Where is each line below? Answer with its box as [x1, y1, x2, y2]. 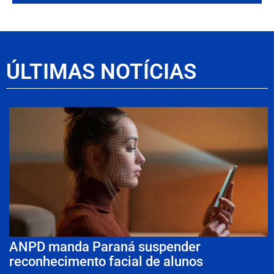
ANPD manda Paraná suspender [9, 239, 201, 254]
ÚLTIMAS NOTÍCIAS [6, 59, 196, 85]
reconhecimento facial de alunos [9, 253, 203, 269]
